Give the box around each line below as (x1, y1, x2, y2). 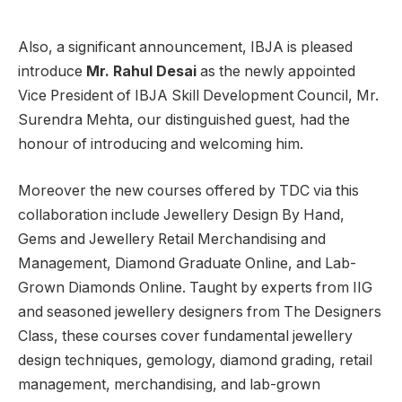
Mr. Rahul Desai (86, 63, 197, 81)
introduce (18, 63, 86, 81)
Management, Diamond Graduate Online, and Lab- (18, 255, 356, 273)
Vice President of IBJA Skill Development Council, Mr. (18, 87, 379, 105)
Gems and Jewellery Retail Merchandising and (18, 231, 326, 249)
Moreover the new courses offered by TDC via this (18, 182, 359, 200)
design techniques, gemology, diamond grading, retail (18, 352, 372, 370)
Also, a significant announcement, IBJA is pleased (18, 39, 353, 57)
